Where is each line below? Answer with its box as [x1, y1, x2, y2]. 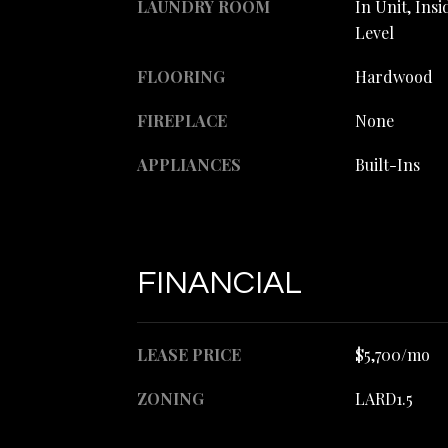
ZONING [137, 387, 204, 409]
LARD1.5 [354, 387, 413, 409]
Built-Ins [354, 154, 420, 175]
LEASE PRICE [137, 343, 241, 365]
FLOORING [137, 66, 225, 87]
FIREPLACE [137, 110, 227, 131]
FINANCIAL [137, 266, 302, 300]
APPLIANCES [137, 154, 241, 175]
